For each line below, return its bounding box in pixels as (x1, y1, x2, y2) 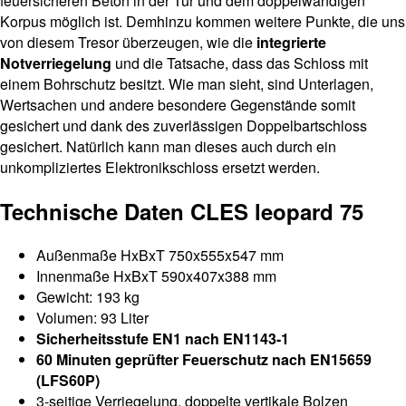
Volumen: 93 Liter (36, 307, 149, 329)
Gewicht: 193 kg (36, 286, 140, 308)
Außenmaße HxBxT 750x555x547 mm (36, 245, 284, 266)
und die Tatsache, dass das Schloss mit (115, 53, 368, 74)
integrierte (256, 32, 326, 53)
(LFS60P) (36, 370, 100, 391)
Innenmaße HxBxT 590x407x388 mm (36, 266, 276, 287)
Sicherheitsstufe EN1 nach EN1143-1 (36, 328, 289, 350)
